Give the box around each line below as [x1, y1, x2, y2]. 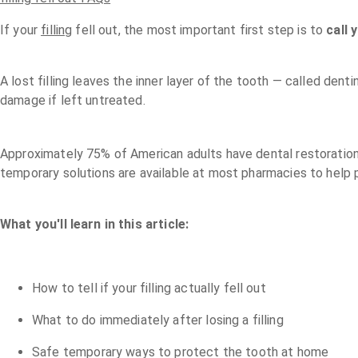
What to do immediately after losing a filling [32, 312, 284, 328]
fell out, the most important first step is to [72, 22, 327, 38]
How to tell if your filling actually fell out [32, 280, 266, 296]
